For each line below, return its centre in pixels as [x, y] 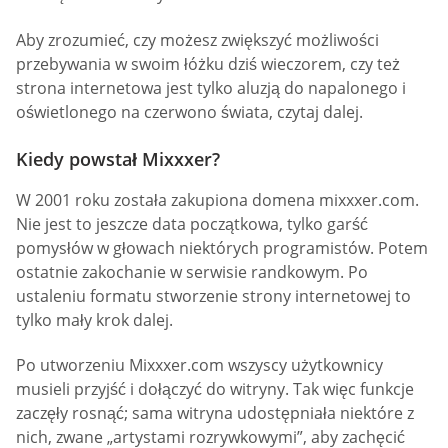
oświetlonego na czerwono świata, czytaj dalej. [189, 111]
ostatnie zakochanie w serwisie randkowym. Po [192, 271]
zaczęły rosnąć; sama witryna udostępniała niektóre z [215, 413]
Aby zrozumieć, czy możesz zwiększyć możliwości [197, 39]
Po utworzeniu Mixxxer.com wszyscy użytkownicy [199, 365]
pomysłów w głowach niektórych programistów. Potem [222, 247]
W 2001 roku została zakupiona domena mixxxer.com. [217, 199]
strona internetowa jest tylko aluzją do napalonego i [211, 87]
